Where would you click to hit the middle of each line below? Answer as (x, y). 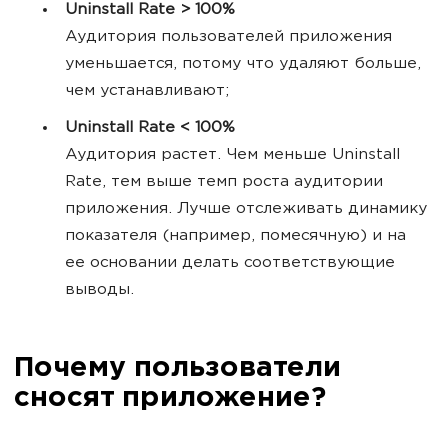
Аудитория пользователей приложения (228, 37)
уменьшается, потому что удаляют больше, (243, 64)
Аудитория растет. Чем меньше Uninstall (232, 155)
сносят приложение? (169, 398)
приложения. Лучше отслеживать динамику (246, 209)
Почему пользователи (176, 368)
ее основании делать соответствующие (230, 263)
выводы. (99, 290)
